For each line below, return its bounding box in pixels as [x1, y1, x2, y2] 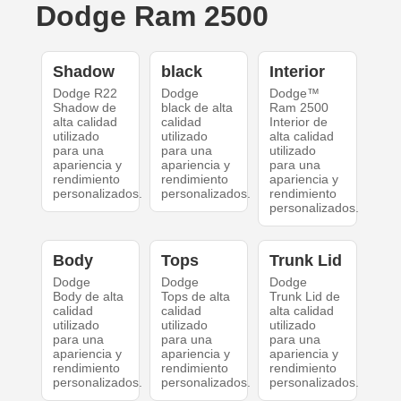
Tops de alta [160, 289, 230, 304]
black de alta [160, 100, 233, 115]
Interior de [269, 115, 328, 130]
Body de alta [52, 289, 124, 304]
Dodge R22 [52, 86, 117, 101]
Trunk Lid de [269, 289, 341, 304]
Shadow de [52, 100, 116, 115]
